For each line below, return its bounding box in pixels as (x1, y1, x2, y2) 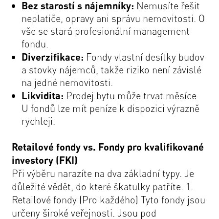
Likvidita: (22, 89, 64, 101)
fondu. (22, 38, 48, 50)
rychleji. (22, 115, 55, 127)
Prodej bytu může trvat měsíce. (64, 89, 199, 102)
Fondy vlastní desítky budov (84, 51, 204, 63)
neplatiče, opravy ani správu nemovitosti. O (22, 12, 205, 24)
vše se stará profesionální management (22, 25, 190, 37)
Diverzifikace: (22, 51, 84, 63)
